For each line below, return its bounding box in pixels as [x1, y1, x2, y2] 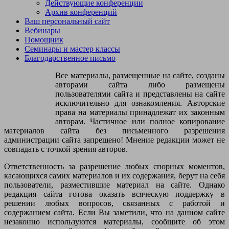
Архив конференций [45, 7, 117, 16]
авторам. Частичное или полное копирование [55, 117, 225, 126]
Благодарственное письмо [25, 53, 116, 62]
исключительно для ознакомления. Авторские [55, 98, 225, 107]
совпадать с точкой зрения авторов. [4, 144, 128, 153]
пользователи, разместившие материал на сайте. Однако [4, 180, 225, 189]
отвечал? [4, 3, 35, 12]
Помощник [25, 35, 63, 44]
